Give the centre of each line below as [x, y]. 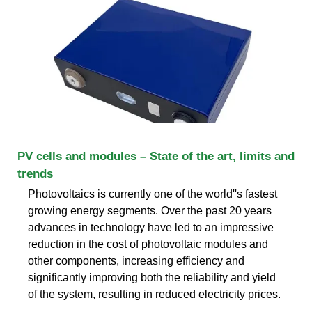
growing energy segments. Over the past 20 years [150, 210]
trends [35, 173]
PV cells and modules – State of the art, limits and [156, 156]
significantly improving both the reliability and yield [152, 277]
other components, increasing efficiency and [136, 260]
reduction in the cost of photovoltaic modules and [148, 244]
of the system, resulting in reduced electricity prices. [154, 294]
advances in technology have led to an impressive [151, 227]
